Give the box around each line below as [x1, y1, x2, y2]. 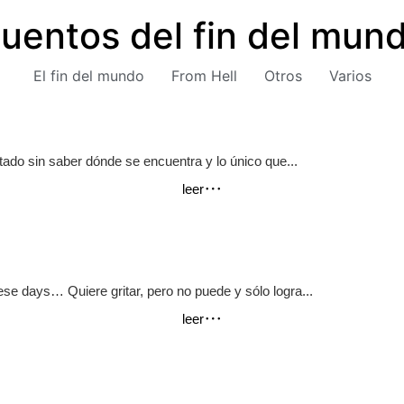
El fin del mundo [32, 67, 144, 85]
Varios [328, 67, 372, 85]
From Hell [170, 67, 237, 85]
